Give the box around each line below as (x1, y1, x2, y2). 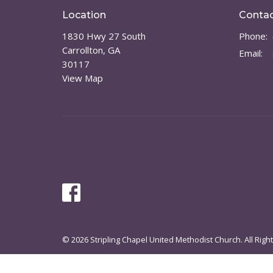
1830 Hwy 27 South (62, 30, 146, 42)
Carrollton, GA (62, 44, 120, 56)
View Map (62, 72, 103, 84)
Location (62, 9, 106, 21)
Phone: (239, 30, 268, 42)
